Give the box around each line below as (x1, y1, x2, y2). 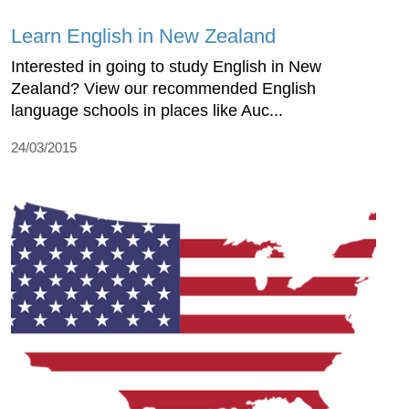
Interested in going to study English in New (11, 58, 321, 77)
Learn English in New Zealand (11, 25, 276, 48)
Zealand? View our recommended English (11, 79, 316, 99)
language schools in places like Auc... (11, 101, 283, 121)
